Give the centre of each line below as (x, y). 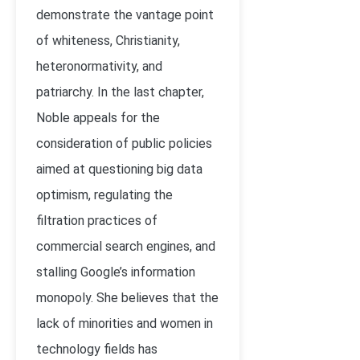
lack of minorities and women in (125, 323)
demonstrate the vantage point (125, 15)
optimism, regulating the (104, 195)
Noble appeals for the (98, 118)
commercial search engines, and (126, 246)
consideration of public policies (124, 143)
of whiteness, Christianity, (108, 41)
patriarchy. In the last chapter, (120, 92)
